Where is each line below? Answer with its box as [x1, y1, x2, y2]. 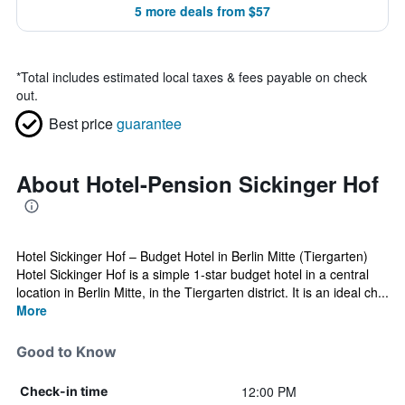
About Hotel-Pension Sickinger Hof [16, 168, 379, 199]
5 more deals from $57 [135, 2, 270, 20]
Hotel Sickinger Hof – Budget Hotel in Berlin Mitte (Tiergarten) [16, 247, 368, 265]
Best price [49, 113, 113, 134]
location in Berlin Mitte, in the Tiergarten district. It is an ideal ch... [16, 283, 389, 301]
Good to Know [16, 343, 117, 361]
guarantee [117, 113, 182, 134]
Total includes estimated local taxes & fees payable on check [21, 68, 367, 86]
